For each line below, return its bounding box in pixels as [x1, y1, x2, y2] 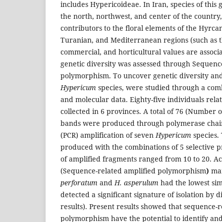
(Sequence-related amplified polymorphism [60, 166, 206, 175]
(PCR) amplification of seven [60, 130, 156, 140]
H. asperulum [114, 177, 159, 187]
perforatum [60, 177, 98, 187]
